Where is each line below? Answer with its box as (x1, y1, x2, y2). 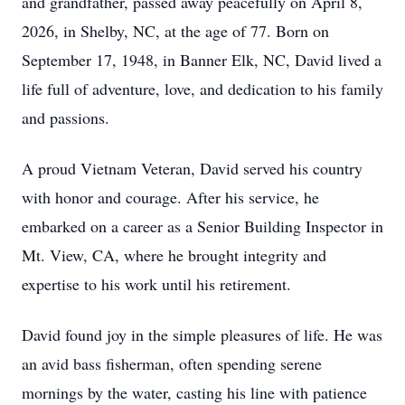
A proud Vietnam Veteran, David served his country (22, 157, 363, 179)
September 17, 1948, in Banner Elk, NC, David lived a (22, 49, 381, 71)
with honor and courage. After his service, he (22, 186, 319, 208)
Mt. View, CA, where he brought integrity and (22, 244, 326, 266)
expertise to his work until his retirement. (22, 273, 291, 295)
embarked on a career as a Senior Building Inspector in (22, 215, 383, 237)
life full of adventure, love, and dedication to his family (22, 78, 383, 99)
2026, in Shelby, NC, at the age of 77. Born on (22, 20, 329, 42)
